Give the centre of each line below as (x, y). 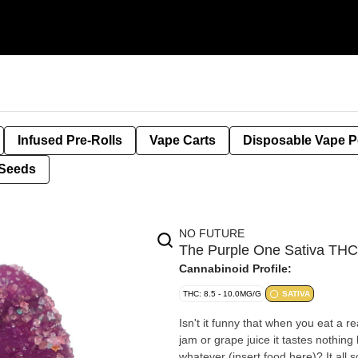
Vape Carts (183, 140)
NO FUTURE (212, 233)
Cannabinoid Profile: (235, 268)
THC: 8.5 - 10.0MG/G (222, 294)
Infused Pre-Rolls (70, 140)
